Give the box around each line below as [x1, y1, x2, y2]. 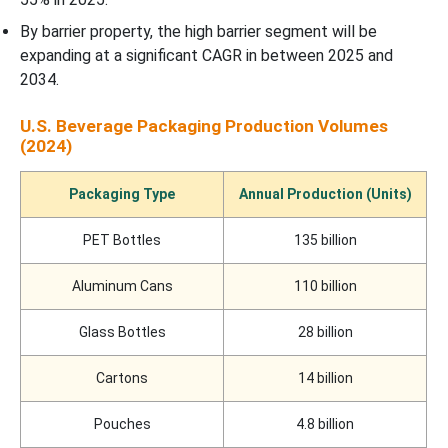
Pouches [93, 416, 151, 433]
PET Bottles [83, 232, 161, 249]
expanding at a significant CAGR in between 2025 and [20, 46, 393, 66]
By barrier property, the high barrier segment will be [20, 22, 377, 42]
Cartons [96, 370, 148, 387]
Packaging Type [69, 186, 175, 203]
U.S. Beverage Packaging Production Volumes [20, 116, 388, 137]
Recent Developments [10, 12, 154, 29]
